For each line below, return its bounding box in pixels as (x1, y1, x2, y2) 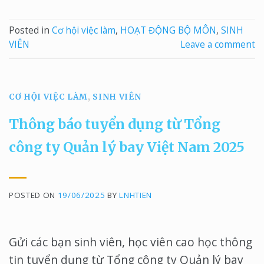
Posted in (9, 24, 52, 37)
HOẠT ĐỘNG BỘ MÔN (120, 24, 216, 37)
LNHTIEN (119, 189, 152, 200)
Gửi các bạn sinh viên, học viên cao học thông (9, 234, 252, 250)
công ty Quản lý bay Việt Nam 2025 (9, 138, 245, 156)
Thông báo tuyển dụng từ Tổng (9, 115, 220, 133)
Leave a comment (180, 38, 255, 51)
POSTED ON (9, 189, 58, 200)
